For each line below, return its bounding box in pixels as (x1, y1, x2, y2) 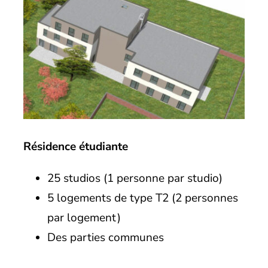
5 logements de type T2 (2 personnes (47, 190, 238, 206)
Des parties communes (47, 229, 164, 245)
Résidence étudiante (23, 138, 128, 154)
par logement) (47, 209, 121, 226)
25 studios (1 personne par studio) (47, 170, 223, 186)
